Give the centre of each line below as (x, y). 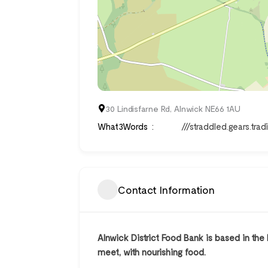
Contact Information (166, 189)
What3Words (123, 126)
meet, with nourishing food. (152, 252)
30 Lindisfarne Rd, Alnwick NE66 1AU (173, 109)
